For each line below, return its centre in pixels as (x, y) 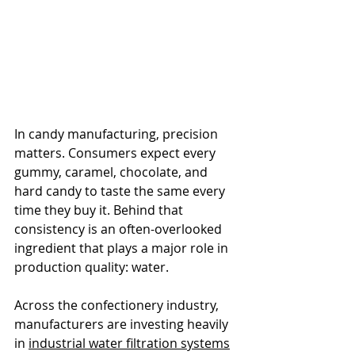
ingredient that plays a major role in (123, 248)
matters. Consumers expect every (116, 153)
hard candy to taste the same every (121, 191)
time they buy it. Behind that (100, 210)
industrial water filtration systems (129, 344)
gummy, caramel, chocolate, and (113, 172)
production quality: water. (92, 267)
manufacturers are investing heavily (123, 324)
